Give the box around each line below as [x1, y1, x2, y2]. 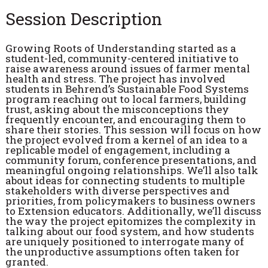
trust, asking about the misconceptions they [5, 102, 229, 116]
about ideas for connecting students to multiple [5, 173, 245, 187]
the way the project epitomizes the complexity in [5, 214, 256, 228]
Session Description [5, 7, 162, 30]
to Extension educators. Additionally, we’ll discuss [5, 203, 261, 218]
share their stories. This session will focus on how [5, 122, 261, 136]
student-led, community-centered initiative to [5, 51, 239, 65]
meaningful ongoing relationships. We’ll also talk [5, 163, 258, 177]
